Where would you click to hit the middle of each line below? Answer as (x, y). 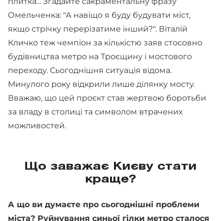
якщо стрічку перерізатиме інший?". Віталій (98, 29)
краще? (110, 180)
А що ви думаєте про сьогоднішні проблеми (104, 204)
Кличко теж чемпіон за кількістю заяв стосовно (105, 43)
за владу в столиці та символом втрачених (95, 112)
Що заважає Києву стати (110, 167)
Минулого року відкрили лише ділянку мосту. (101, 84)
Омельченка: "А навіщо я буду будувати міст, (99, 15)
